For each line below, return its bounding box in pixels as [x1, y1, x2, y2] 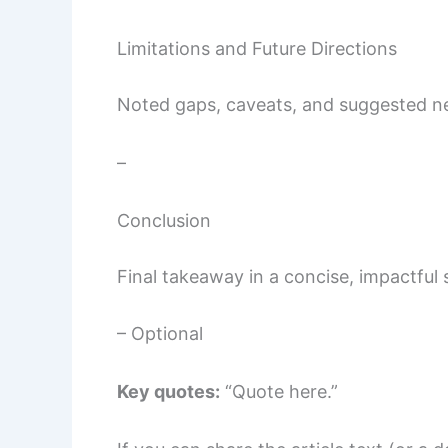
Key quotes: [117, 381, 220, 403]
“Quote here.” [220, 381, 338, 403]
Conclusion [117, 209, 211, 231]
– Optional [117, 323, 203, 345]
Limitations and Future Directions [117, 38, 397, 60]
